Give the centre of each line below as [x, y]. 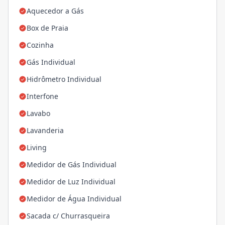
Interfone [42, 96]
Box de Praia [47, 28]
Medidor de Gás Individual [72, 165]
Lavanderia [45, 131]
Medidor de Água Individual [74, 199]
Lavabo [38, 114]
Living [37, 148]
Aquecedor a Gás [55, 11]
